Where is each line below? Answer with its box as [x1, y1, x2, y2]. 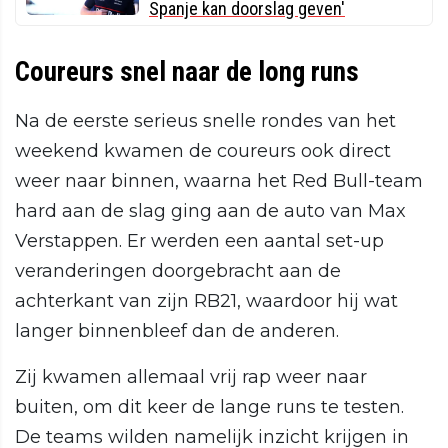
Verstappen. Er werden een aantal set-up [15, 230, 384, 253]
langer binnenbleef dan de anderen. [15, 320, 339, 343]
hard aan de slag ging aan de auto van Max [15, 200, 406, 223]
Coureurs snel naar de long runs [15, 56, 359, 89]
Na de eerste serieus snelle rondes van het [15, 110, 396, 133]
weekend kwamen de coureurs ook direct [15, 140, 391, 163]
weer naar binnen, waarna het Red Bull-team [15, 170, 423, 193]
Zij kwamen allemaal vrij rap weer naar [15, 366, 367, 389]
